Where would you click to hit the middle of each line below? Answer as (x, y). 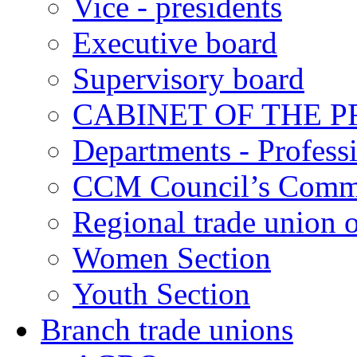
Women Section (172, 258)
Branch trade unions (167, 330)
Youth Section (161, 294)
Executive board (175, 43)
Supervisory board (188, 78)
